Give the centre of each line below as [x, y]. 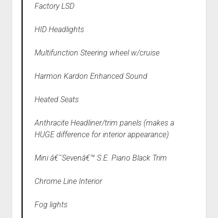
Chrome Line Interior [68, 182]
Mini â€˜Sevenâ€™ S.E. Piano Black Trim [100, 158]
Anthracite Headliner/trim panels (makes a [104, 123]
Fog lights [51, 205]
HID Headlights [59, 30]
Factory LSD [54, 6]
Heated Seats [56, 100]
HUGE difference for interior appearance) [101, 135]
